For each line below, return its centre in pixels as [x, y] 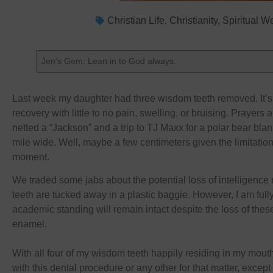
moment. [31, 157]
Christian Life [136, 20]
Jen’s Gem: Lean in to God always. [109, 61]
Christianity [193, 20]
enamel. [30, 224]
